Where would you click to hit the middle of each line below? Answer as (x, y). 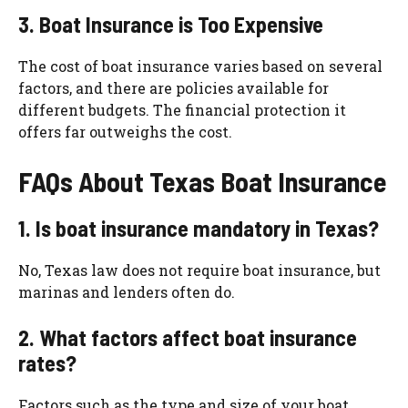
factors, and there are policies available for (173, 88)
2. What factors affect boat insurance (188, 338)
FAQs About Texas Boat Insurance (202, 182)
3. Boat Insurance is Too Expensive (171, 25)
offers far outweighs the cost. (125, 132)
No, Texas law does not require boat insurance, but (199, 270)
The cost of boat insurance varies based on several (200, 66)
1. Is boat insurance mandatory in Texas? (199, 229)
